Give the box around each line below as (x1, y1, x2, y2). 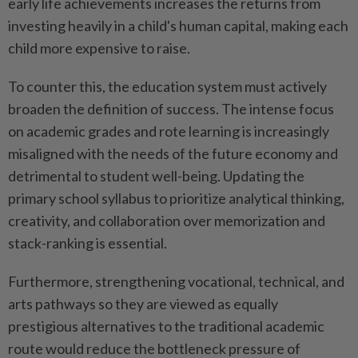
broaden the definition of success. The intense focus (8, 100, 334, 118)
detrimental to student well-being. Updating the (8, 167, 304, 185)
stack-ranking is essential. (8, 234, 167, 253)
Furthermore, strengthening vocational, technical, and (8, 272, 344, 291)
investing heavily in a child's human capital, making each (8, 17, 348, 35)
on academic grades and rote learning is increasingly (8, 122, 329, 141)
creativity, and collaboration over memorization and (8, 212, 325, 230)
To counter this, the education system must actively (8, 78, 327, 96)
